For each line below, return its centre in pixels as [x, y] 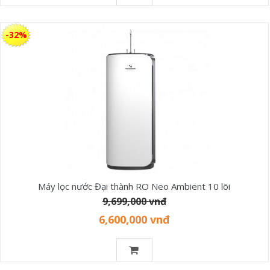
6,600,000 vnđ [134, 219]
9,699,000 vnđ [134, 201]
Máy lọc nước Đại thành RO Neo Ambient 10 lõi [134, 186]
